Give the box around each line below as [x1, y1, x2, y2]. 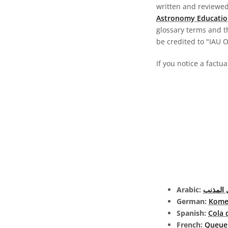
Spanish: [177, 208, 208, 218]
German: [177, 196, 209, 206]
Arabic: [177, 185, 203, 194]
